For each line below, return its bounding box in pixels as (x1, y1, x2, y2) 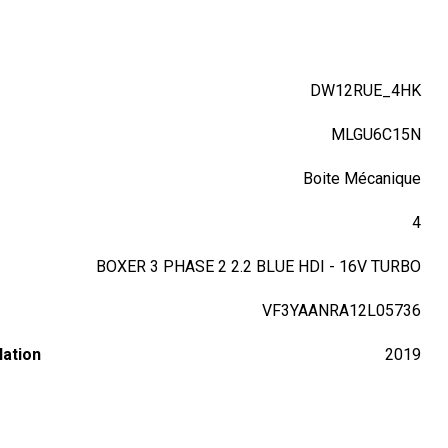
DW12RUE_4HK (310, 80, 422, 100)
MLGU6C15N (331, 124, 422, 144)
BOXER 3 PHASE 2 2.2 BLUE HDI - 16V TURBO (96, 256, 422, 276)
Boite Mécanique (303, 168, 422, 188)
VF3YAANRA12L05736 (262, 300, 422, 320)
